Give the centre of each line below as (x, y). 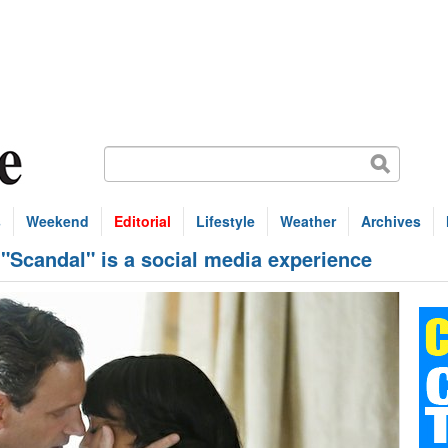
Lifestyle (225, 221)
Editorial (142, 221)
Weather (308, 221)
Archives (391, 221)
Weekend (57, 221)
